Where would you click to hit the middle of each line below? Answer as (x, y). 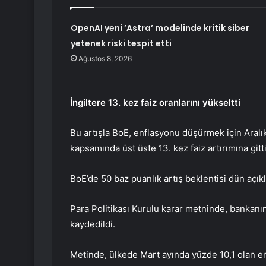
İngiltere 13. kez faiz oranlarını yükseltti (155, 103)
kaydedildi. (93, 224)
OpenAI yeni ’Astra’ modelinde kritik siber (160, 28)
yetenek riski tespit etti (121, 44)
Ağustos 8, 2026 (105, 59)
